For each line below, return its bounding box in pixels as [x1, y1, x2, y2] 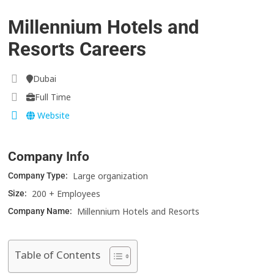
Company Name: [8, 206, 75, 217]
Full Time [35, 91, 72, 103]
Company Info [8, 149, 90, 165]
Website [35, 109, 70, 122]
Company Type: [8, 171, 70, 181]
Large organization [73, 170, 149, 182]
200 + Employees [32, 188, 101, 200]
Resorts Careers [8, 39, 147, 61]
